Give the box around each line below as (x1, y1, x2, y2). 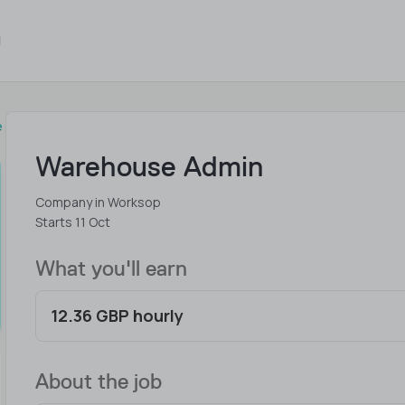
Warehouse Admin (35, 149, 264, 184)
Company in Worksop (35, 193, 162, 211)
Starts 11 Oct (35, 213, 111, 231)
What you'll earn (35, 255, 188, 281)
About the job (35, 368, 163, 394)
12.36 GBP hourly (51, 305, 184, 326)
